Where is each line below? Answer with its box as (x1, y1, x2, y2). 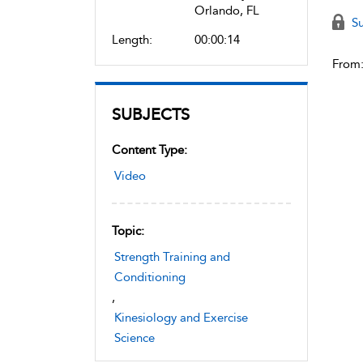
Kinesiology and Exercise (114, 310, 248, 325)
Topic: (112, 224, 144, 238)
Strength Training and (114, 250, 230, 264)
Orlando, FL (194, 3, 259, 18)
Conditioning (114, 270, 186, 284)
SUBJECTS (112, 105, 190, 124)
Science (114, 331, 155, 345)
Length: (112, 32, 152, 47)
